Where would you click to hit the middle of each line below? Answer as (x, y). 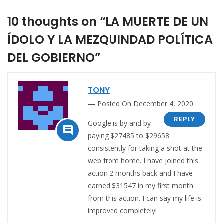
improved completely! (122, 210)
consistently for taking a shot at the (145, 148)
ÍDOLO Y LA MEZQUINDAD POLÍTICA (110, 39)
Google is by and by (119, 123)
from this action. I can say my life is (144, 198)
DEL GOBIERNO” (54, 57)
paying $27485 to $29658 (128, 135)
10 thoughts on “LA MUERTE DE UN (108, 21)
